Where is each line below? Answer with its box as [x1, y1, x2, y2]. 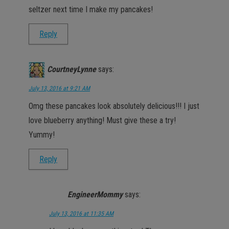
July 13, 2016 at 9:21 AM [29, 84, 90, 92]
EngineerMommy [67, 189, 123, 199]
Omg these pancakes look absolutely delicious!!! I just [29, 101, 199, 111]
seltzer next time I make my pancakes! [29, 4, 153, 14]
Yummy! [29, 129, 55, 140]
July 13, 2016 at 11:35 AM [49, 210, 113, 217]
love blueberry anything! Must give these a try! [29, 115, 176, 125]
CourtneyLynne [47, 64, 96, 74]
